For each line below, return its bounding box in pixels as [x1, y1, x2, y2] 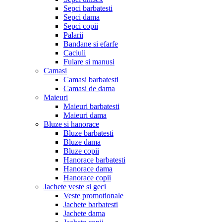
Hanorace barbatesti [63, 155, 125, 164]
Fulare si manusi [63, 57, 114, 66]
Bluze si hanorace [44, 119, 99, 128]
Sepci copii [63, 21, 98, 30]
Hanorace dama [63, 164, 112, 173]
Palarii [63, 30, 83, 39]
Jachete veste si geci [44, 182, 106, 191]
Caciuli [63, 48, 86, 57]
